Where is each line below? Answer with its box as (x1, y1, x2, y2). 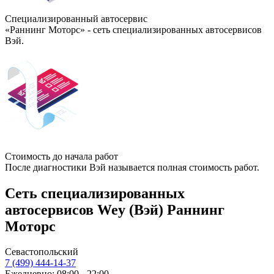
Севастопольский (5, 246, 78, 257)
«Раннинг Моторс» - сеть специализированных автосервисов (5, 24, 262, 35)
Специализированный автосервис (5, 13, 147, 24)
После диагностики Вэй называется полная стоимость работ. (5, 161, 259, 172)
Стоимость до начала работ (5, 150, 118, 161)
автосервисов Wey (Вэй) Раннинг (5, 201, 224, 218)
